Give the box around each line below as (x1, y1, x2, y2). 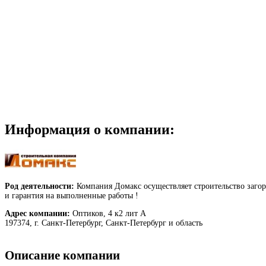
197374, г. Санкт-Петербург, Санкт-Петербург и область (5, 218, 202, 228)
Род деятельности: (5, 182, 74, 191)
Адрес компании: (5, 209, 70, 218)
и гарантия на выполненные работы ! (5, 191, 138, 201)
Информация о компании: (5, 122, 175, 138)
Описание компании (5, 248, 120, 262)
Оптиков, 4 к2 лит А (70, 209, 146, 218)
